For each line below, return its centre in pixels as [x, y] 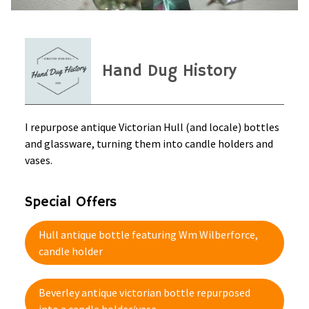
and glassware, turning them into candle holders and [149, 143]
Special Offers [71, 202]
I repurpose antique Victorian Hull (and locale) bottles [152, 127]
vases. [40, 160]
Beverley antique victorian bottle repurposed [144, 292]
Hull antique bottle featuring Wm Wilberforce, [148, 235]
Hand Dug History [169, 71]
